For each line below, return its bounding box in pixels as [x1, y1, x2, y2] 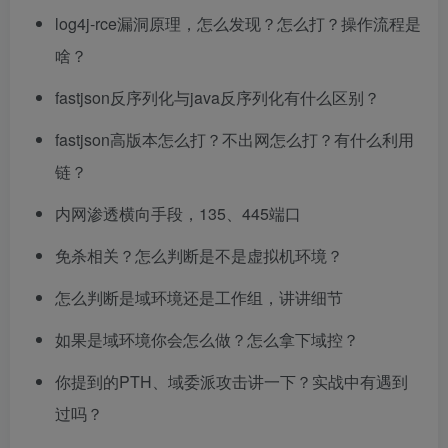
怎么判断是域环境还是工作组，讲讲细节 [55, 286, 343, 309]
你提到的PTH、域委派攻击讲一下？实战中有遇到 [55, 370, 408, 393]
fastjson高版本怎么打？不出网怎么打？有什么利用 [55, 128, 414, 151]
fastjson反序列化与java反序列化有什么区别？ [55, 86, 380, 109]
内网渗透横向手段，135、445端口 [55, 202, 301, 225]
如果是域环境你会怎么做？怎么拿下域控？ [55, 328, 359, 351]
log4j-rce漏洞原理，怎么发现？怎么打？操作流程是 [55, 12, 421, 35]
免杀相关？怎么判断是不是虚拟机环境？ [55, 244, 343, 267]
